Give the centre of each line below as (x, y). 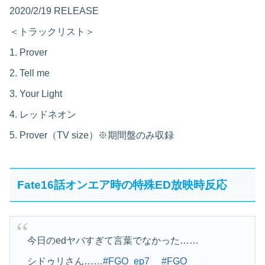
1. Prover (28, 52)
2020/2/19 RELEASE (54, 11)
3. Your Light (36, 93)
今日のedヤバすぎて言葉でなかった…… (113, 240)
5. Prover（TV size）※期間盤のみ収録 (92, 135)
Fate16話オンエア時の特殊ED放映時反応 (122, 185)
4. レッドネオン (43, 114)
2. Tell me (30, 73)
